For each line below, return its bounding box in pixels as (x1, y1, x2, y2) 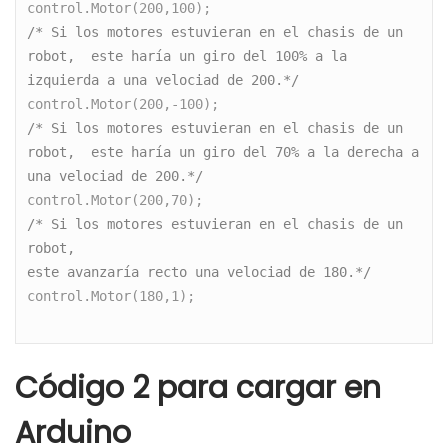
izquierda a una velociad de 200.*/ (27, 71, 300, 88)
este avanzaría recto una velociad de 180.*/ (27, 263, 372, 280)
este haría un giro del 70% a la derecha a (91, 143, 420, 160)
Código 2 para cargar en (15, 367, 381, 410)
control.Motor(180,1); (27, 287, 204, 304)
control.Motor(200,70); (27, 191, 204, 208)
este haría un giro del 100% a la (91, 47, 348, 64)
